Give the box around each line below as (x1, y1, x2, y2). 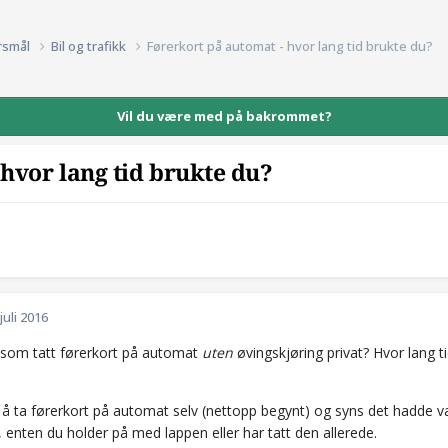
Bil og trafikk (51, 36, 129, 55)
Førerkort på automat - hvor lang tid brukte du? (147, 36, 433, 55)
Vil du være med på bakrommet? (116, 106, 332, 125)
